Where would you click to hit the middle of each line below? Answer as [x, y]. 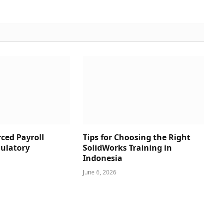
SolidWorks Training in [127, 148]
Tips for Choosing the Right [136, 138]
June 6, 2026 [99, 172]
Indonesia [102, 158]
